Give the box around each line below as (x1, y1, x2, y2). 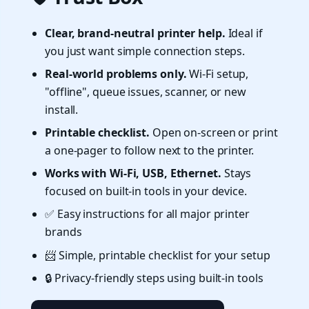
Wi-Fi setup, (186, 66, 249, 81)
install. (45, 101, 79, 117)
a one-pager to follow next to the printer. (45, 143, 254, 159)
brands (45, 224, 82, 240)
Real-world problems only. (45, 66, 187, 81)
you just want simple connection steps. (45, 43, 246, 59)
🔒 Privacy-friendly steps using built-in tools (45, 270, 263, 286)
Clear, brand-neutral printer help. (45, 25, 226, 41)
